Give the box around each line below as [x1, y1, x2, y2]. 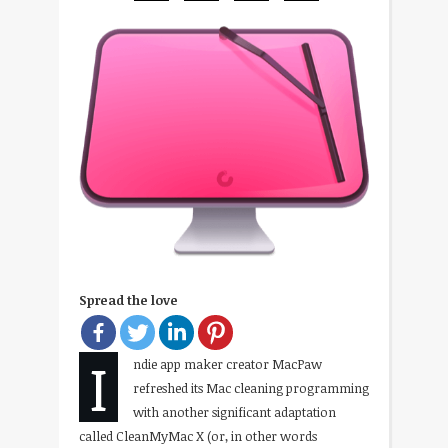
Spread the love [79, 290, 178, 309]
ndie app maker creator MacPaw [133, 354, 322, 373]
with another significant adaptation [133, 402, 336, 421]
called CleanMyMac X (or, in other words [79, 426, 317, 445]
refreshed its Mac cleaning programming [133, 378, 369, 397]
